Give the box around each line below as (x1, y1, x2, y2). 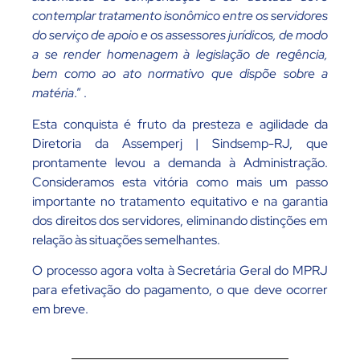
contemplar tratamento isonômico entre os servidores (32, 7, 328, 25)
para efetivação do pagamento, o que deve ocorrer (32, 280, 328, 298)
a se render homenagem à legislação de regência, (32, 46, 328, 63)
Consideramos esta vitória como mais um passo (32, 173, 328, 190)
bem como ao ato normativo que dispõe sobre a (32, 65, 328, 83)
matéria (32, 84, 74, 102)
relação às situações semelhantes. (32, 231, 220, 248)
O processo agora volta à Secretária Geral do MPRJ (32, 261, 328, 279)
